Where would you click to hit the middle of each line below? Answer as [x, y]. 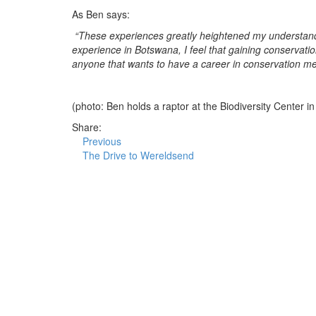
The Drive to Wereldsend [138, 155]
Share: [87, 127]
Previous [102, 141]
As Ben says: [101, 14]
